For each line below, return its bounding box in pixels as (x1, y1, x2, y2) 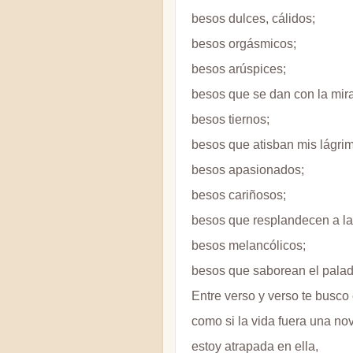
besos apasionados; (191, 162, 304, 176)
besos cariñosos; (191, 188, 286, 202)
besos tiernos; (191, 112, 269, 126)
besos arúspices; (191, 61, 286, 76)
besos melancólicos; (191, 238, 306, 252)
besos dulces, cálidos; (191, 11, 315, 25)
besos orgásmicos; (191, 36, 296, 50)
